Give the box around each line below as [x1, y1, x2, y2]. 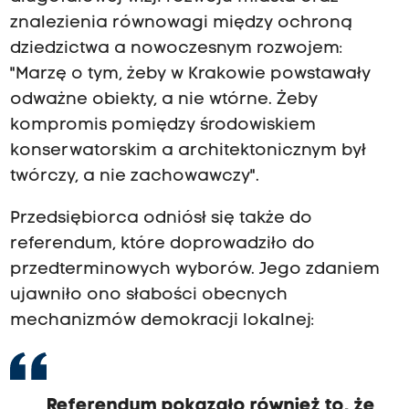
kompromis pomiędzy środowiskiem [9, 116, 316, 134]
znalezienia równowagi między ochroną [9, 14, 352, 32]
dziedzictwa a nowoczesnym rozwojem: [9, 39, 342, 58]
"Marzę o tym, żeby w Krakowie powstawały [9, 65, 371, 83]
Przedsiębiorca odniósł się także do [9, 209, 312, 227]
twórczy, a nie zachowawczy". [9, 167, 259, 185]
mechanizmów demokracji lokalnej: [9, 311, 314, 330]
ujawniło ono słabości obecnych [9, 286, 288, 304]
